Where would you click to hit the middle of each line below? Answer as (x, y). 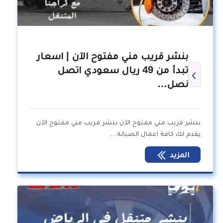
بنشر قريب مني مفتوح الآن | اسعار (112, 56)
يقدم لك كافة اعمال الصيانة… (156, 134)
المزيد (179, 155)
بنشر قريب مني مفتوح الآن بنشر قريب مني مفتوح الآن (119, 122)
